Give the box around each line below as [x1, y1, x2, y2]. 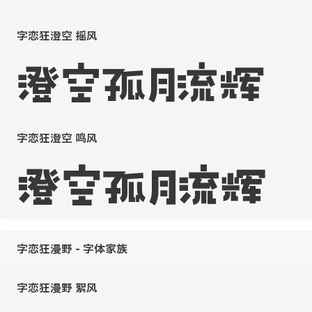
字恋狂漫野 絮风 [17, 280, 97, 295]
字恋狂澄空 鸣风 [17, 130, 97, 145]
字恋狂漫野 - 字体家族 [17, 242, 127, 256]
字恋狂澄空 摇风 [17, 28, 97, 42]
